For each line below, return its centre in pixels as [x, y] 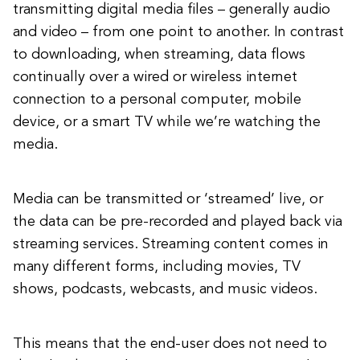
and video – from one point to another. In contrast [178, 32]
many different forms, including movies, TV [157, 267]
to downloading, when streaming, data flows [159, 55]
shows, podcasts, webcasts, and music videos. [165, 289]
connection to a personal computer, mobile [157, 100]
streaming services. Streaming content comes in [171, 244]
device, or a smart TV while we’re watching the [167, 122]
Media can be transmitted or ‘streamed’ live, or [168, 199]
